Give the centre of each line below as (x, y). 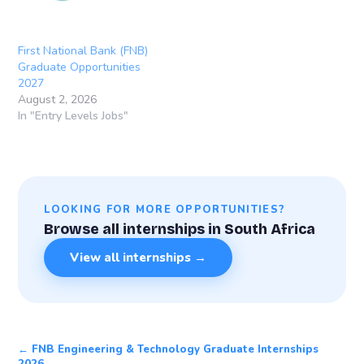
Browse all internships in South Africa (180, 229)
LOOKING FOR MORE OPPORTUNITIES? (165, 209)
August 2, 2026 (58, 99)
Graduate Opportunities (80, 67)
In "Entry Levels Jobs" (74, 115)
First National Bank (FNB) (83, 50)
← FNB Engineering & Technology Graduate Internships (169, 350)
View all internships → (139, 258)
